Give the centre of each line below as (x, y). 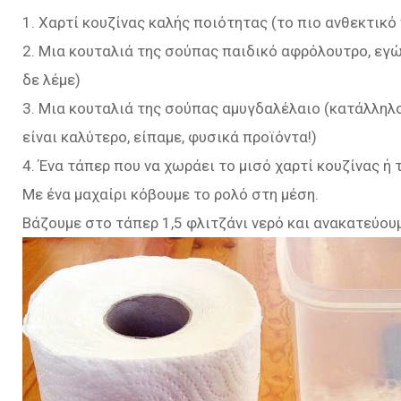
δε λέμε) (51, 80)
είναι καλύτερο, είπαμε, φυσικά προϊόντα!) (170, 137)
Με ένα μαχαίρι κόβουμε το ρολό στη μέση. (171, 194)
